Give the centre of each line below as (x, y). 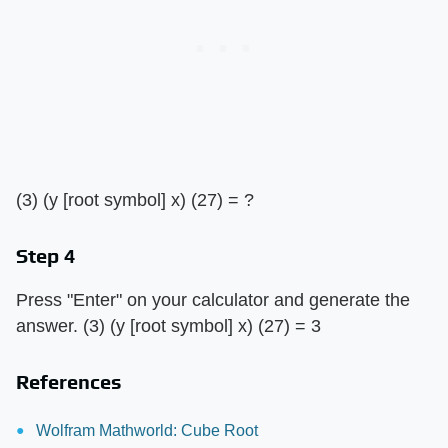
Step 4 (46, 255)
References (69, 381)
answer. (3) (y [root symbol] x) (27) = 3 (168, 325)
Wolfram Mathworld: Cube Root (147, 430)
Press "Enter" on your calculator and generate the (213, 299)
